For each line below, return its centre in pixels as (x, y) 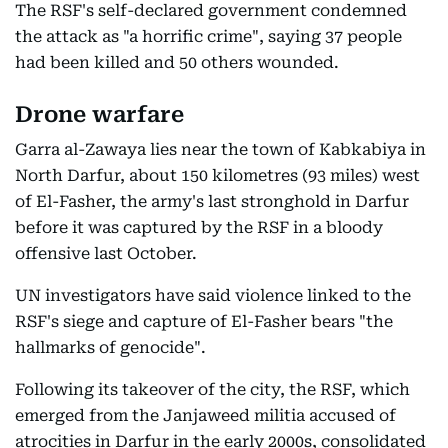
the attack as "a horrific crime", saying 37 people (208, 36)
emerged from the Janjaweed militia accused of (205, 415)
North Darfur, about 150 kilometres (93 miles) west (217, 175)
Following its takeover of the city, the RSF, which (212, 389)
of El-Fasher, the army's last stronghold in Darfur (212, 201)
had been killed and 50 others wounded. (177, 62)
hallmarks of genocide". (110, 347)
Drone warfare (99, 114)
